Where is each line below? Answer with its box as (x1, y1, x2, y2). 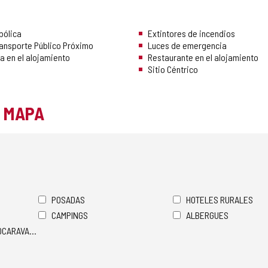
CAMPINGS (51, 209, 88, 221)
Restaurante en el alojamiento (148, 51, 258, 63)
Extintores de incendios (148, 28, 235, 39)
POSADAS (51, 194, 85, 206)
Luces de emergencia (148, 39, 227, 51)
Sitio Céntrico (148, 63, 198, 75)
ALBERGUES (186, 209, 229, 221)
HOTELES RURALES (186, 194, 253, 206)
